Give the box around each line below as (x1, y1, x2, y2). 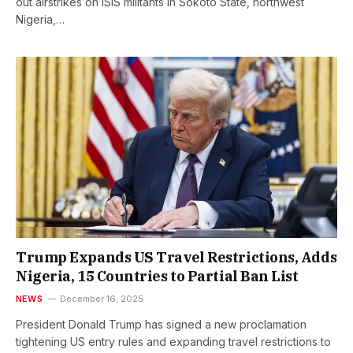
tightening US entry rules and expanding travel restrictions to (16, 334, 331, 348)
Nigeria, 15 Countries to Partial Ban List (16, 266, 299, 285)
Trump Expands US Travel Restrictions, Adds (16, 247, 337, 266)
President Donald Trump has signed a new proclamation (16, 317, 307, 331)
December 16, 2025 (59, 292, 143, 304)
